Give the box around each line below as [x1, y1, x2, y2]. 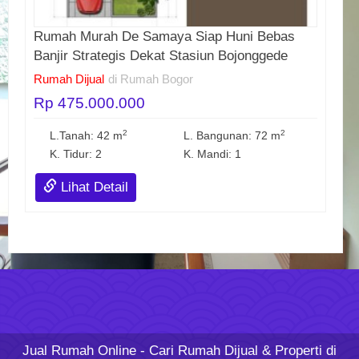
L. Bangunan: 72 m [184, 130, 280, 143]
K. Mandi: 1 [184, 148, 241, 161]
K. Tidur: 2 [50, 148, 103, 161]
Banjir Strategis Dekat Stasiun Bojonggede [34, 48, 288, 64]
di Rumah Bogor [108, 72, 193, 87]
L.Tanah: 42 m [50, 130, 123, 143]
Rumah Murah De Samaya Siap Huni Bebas [34, 29, 295, 45]
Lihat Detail [57, 179, 128, 196]
